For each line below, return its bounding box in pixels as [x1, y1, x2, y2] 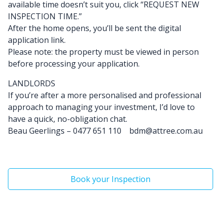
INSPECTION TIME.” [8, 10, 82, 22]
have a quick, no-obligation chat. [8, 113, 127, 124]
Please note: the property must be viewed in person [8, 46, 199, 57]
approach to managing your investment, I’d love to [8, 101, 195, 112]
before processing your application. [8, 58, 140, 69]
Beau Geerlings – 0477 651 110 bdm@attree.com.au [8, 125, 203, 136]
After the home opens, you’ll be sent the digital [8, 22, 181, 34]
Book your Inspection [71, 173, 150, 184]
